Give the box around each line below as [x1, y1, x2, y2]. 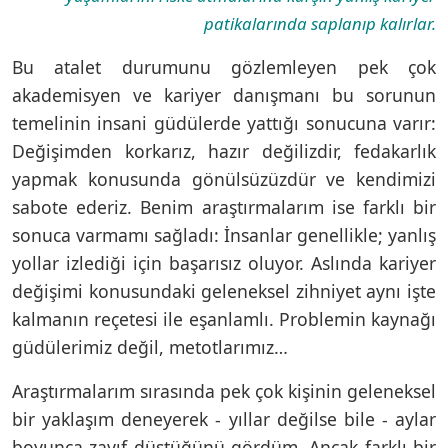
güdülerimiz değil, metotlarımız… [12, 334, 288, 359]
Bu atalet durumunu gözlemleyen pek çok [12, 54, 436, 79]
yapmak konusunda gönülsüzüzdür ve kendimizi [12, 166, 436, 191]
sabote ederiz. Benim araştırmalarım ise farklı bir [12, 194, 436, 219]
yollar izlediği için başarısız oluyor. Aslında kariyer [12, 250, 436, 275]
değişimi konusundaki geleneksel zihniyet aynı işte [12, 278, 436, 303]
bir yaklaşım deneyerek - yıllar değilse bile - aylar [12, 406, 436, 431]
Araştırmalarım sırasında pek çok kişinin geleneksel [12, 378, 436, 403]
